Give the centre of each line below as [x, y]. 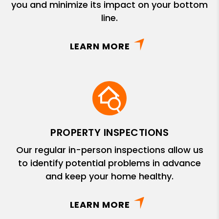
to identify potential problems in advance [109, 163]
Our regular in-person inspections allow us [109, 150]
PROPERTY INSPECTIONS [109, 132]
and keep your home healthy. [109, 176]
